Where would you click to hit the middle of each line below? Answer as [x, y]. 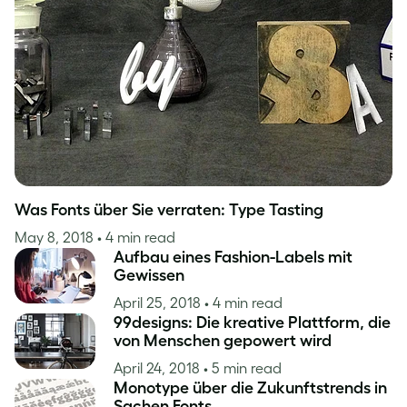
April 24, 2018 [159, 368]
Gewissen [149, 275]
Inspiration [203, 37]
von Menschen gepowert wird [223, 341]
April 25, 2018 [159, 303]
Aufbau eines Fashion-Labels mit [233, 257]
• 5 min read [243, 368]
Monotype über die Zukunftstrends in [250, 388]
